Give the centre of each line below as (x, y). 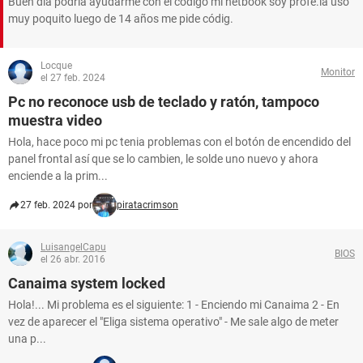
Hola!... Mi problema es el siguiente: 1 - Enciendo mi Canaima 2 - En (174, 305)
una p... (27, 339)
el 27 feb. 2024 (73, 78)
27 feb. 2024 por (56, 205)
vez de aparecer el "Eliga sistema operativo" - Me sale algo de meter (173, 322)
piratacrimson (147, 205)
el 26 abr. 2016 (73, 259)
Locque (56, 66)
